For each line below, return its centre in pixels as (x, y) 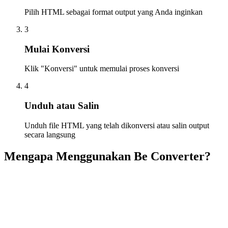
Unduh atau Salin (62, 105)
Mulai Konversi (57, 49)
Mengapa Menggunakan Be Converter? (107, 156)
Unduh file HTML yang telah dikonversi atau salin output (117, 125)
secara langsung (50, 134)
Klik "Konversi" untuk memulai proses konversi (102, 69)
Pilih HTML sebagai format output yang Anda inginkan (113, 12)
